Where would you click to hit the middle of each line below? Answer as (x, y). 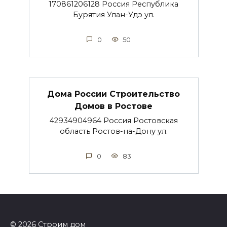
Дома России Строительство (113, 94)
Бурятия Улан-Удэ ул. (113, 14)
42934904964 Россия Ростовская (113, 120)
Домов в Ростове (113, 106)
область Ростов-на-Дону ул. (113, 131)
